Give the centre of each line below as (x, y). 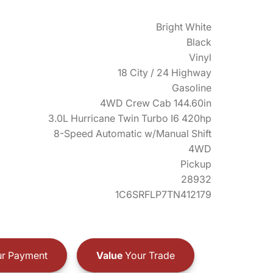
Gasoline (192, 88)
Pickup (196, 164)
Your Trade (148, 255)
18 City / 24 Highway (165, 73)
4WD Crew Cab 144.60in (156, 103)
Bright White (184, 27)
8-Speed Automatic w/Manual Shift (133, 133)
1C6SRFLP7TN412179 (163, 194)
